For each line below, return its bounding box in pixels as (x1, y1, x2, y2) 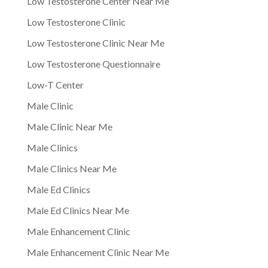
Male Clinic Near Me (26, 120, 112, 132)
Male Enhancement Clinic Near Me (26, 246, 169, 258)
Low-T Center (26, 78, 84, 90)
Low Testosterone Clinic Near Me (26, 36, 165, 48)
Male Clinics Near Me (26, 162, 117, 174)
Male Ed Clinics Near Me (26, 204, 129, 216)
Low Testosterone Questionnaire (26, 57, 160, 69)
